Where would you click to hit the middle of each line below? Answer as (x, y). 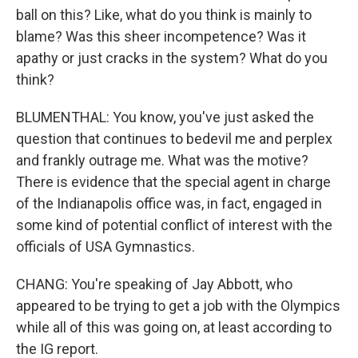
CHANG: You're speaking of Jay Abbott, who (154, 284)
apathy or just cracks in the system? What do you (172, 58)
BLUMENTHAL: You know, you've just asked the (165, 117)
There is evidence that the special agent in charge (173, 182)
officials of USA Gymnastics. (105, 247)
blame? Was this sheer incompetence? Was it (161, 36)
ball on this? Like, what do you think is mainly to (164, 15)
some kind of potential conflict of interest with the (174, 225)
